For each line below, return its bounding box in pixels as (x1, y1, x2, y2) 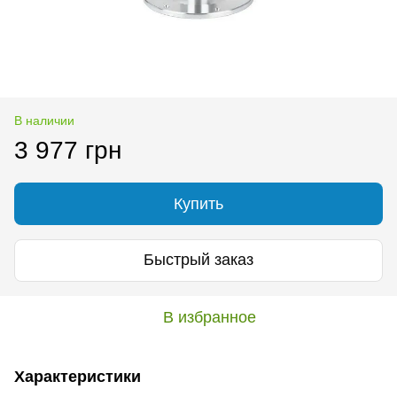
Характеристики (14, 367, 141, 385)
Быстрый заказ (144, 251, 253, 269)
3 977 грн (14, 136, 121, 164)
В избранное (162, 307, 256, 326)
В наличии (14, 113, 74, 128)
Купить (174, 194, 223, 213)
